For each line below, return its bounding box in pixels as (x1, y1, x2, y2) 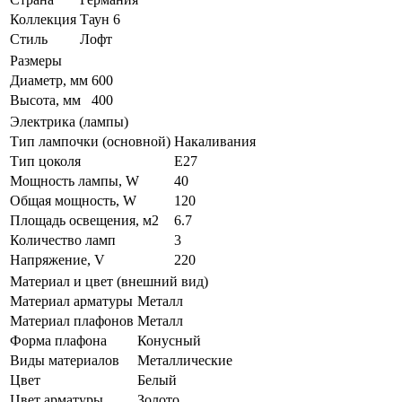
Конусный (137, 332, 201, 348)
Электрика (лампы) (10, 113, 128, 129)
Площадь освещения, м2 (10, 212, 159, 228)
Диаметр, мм (10, 72, 88, 88)
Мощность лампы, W (10, 172, 139, 188)
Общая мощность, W (10, 192, 136, 208)
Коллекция (10, 11, 76, 27)
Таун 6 (80, 11, 120, 27)
